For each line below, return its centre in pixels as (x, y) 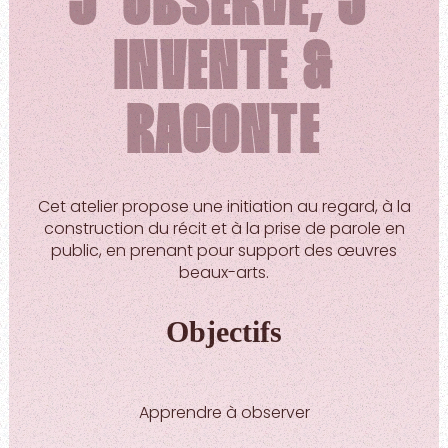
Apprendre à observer (224, 412)
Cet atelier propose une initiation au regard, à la (224, 206)
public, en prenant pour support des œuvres (224, 250)
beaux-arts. (224, 272)
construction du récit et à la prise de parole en (224, 228)
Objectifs (224, 331)
